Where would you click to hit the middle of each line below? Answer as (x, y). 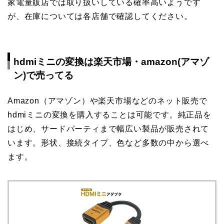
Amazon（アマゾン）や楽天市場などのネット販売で (107, 100)
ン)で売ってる (43, 75)
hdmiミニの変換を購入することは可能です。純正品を (109, 114)
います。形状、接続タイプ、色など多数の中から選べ (108, 142)
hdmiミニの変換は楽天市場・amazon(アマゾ (111, 61)
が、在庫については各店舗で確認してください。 (100, 16)
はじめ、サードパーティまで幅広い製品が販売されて (108, 128)
